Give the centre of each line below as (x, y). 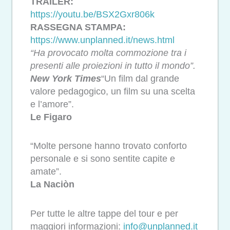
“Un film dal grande (140, 78)
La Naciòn (52, 185)
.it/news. (140, 40)
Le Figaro (51, 117)
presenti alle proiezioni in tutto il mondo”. (113, 65)
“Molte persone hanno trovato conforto (109, 146)
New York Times (66, 78)
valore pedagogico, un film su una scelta (113, 91)
